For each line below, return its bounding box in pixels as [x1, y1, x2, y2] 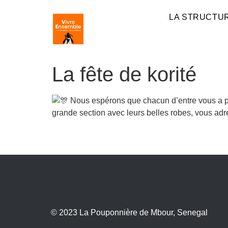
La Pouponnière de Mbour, [79, 208, 177, 217]
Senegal [177, 208, 208, 217]
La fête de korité [52, 63, 196, 85]
